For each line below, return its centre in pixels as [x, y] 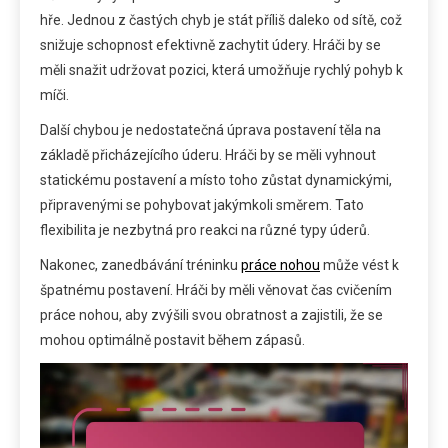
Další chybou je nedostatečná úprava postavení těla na [210, 129]
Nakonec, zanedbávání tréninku [140, 264]
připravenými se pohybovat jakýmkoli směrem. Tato [202, 204]
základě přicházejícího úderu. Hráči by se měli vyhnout [208, 154]
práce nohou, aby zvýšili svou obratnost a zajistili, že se [211, 314]
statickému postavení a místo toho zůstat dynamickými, [216, 179]
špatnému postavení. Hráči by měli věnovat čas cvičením [216, 289]
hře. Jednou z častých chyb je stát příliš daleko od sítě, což [221, 19]
